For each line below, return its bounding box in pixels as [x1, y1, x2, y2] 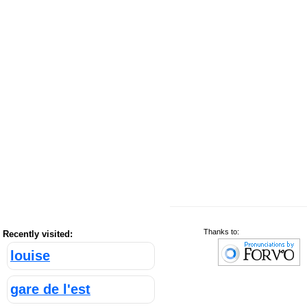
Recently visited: [3, 229, 73, 239]
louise [10, 248, 50, 263]
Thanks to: [204, 228, 239, 236]
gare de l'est [10, 282, 90, 297]
